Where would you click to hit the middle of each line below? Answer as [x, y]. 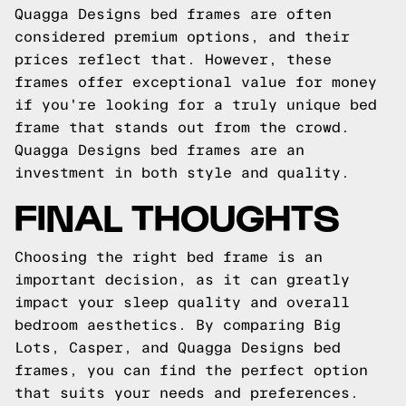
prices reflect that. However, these [173, 59]
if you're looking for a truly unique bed [196, 105]
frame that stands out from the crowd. [182, 127]
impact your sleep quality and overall [182, 302]
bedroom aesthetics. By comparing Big [178, 325]
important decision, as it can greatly [182, 280]
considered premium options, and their [182, 37]
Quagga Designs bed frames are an [159, 150]
